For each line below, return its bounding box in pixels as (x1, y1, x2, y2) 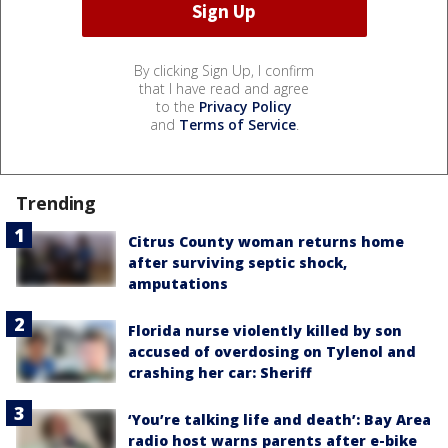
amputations (128, 273, 228, 293)
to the (156, 96, 199, 116)
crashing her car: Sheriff (128, 362, 312, 382)
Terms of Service (178, 114, 296, 134)
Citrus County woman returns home (128, 231, 404, 251)
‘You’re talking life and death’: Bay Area (128, 409, 431, 429)
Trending (16, 190, 97, 215)
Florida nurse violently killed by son (128, 320, 402, 340)
